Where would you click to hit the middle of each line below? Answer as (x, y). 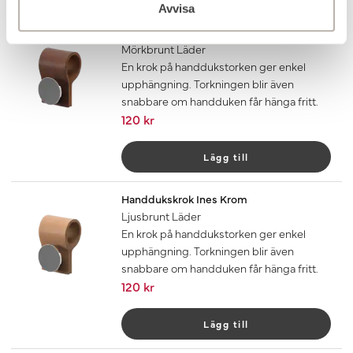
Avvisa (176, 9)
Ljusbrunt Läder (161, 216)
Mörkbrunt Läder (163, 48)
